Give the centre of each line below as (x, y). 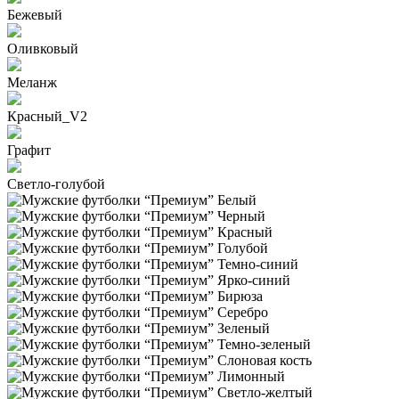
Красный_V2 (47, 117)
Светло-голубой (56, 184)
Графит (29, 151)
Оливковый (43, 49)
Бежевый (35, 15)
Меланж (32, 83)
